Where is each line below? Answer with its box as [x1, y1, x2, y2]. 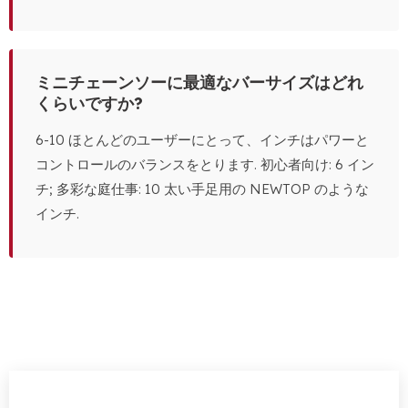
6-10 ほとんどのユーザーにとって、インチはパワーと [36, 131, 369, 149]
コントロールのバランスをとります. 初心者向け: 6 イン [36, 156, 374, 174]
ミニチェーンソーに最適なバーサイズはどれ [36, 72, 363, 94]
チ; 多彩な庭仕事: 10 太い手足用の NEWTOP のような [36, 180, 369, 199]
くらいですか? [36, 93, 143, 115]
